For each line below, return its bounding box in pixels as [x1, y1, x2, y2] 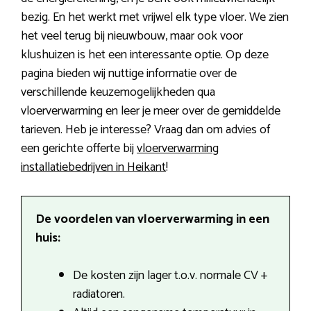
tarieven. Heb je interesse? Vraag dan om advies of [21, 119, 270, 140]
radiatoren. [73, 283, 125, 305]
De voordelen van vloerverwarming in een [35, 208, 269, 230]
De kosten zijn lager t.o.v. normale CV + [73, 264, 267, 286]
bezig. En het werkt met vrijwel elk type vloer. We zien [21, 6, 289, 28]
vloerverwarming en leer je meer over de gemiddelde [21, 100, 280, 121]
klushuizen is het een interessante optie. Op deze [21, 44, 269, 65]
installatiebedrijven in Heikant [21, 156, 166, 178]
